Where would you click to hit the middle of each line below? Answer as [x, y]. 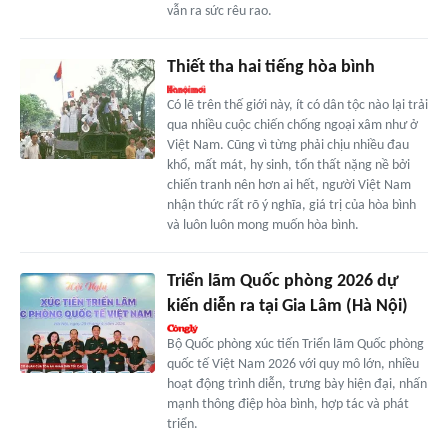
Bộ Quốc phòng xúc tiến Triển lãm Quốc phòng [295, 344]
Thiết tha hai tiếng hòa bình [270, 67]
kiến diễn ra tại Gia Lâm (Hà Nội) [287, 306]
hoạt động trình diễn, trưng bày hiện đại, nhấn [296, 384]
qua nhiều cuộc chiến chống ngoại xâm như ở [292, 125]
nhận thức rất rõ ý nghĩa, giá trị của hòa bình [291, 205]
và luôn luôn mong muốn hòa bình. [262, 225]
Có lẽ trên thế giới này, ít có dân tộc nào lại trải [297, 105]
